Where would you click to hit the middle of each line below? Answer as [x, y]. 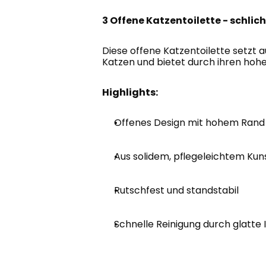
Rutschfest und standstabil [176, 190]
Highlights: [130, 92]
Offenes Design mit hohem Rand [189, 123]
